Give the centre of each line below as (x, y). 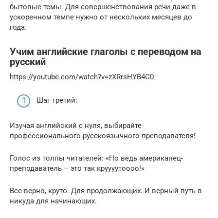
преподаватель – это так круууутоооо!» (77, 168)
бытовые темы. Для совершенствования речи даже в (103, 7)
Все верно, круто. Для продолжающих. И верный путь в (106, 191)
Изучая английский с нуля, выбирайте (76, 126)
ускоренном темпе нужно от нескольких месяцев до (101, 17)
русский (28, 62)
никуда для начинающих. (53, 201)
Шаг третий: (57, 100)
